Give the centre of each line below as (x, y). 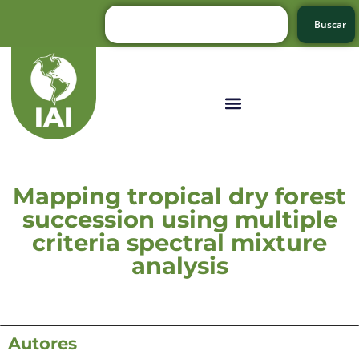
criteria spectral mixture (179, 242)
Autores (42, 343)
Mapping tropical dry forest (179, 196)
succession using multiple (179, 219)
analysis (179, 265)
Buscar (330, 24)
